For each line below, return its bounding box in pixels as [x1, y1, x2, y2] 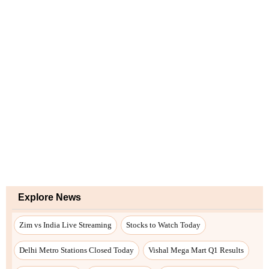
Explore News [18, 192, 81, 202]
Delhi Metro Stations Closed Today [19, 245, 134, 255]
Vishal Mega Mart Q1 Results [148, 245, 244, 255]
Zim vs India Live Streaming [19, 220, 112, 229]
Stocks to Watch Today [126, 220, 201, 229]
